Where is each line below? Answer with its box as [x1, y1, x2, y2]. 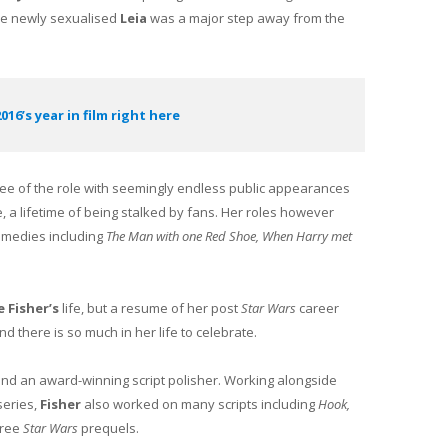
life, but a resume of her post [59, 299, 241, 317]
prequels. [78, 419, 139, 438]
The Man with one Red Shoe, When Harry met [106, 226, 352, 245]
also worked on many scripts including [81, 395, 318, 414]
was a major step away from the [147, 9, 345, 28]
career [296, 299, 339, 317]
